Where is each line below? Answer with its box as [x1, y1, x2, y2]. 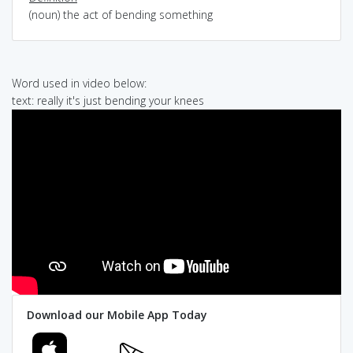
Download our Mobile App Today [26, 307, 207, 323]
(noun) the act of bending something [29, 6, 213, 22]
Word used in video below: [12, 75, 147, 91]
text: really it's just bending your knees [12, 92, 204, 108]
